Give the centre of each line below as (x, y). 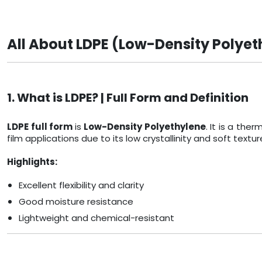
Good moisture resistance (76, 202)
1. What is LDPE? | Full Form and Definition (128, 98)
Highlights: (32, 162)
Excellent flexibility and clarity (81, 185)
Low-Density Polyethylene (145, 127)
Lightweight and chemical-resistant (96, 218)
